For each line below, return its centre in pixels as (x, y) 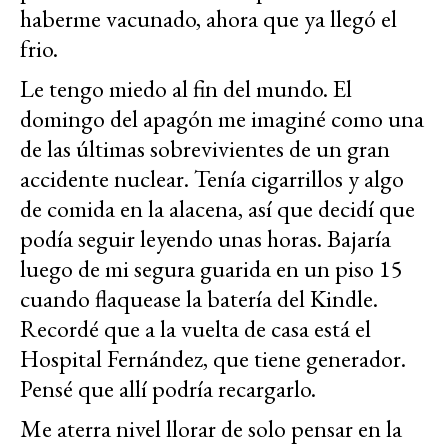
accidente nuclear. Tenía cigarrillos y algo (212, 179)
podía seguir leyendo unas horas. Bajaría (205, 239)
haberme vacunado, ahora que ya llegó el (208, 19)
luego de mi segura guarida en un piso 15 (211, 269)
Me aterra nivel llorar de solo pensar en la (211, 429)
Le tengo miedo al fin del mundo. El (186, 89)
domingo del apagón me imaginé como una (222, 119)
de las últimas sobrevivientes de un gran (205, 149)
